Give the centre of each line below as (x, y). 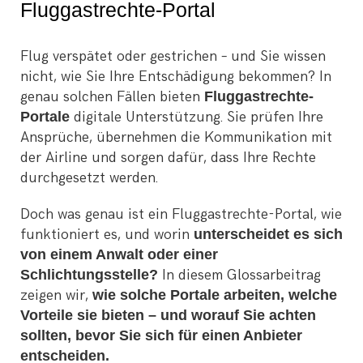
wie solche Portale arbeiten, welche (215, 295)
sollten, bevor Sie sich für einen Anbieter (161, 335)
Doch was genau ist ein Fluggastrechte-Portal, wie (181, 214)
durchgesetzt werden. (89, 178)
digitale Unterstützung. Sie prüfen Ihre (196, 117)
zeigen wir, (56, 295)
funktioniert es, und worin (107, 235)
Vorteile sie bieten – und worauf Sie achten (168, 315)
